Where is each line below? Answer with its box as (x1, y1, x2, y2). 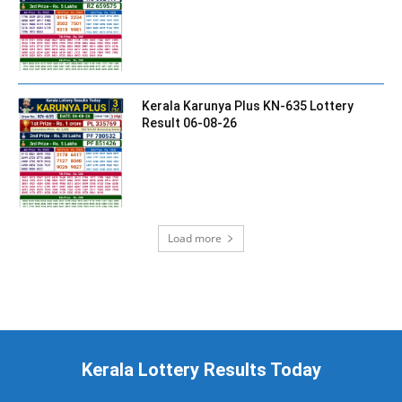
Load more (168, 231, 222, 247)
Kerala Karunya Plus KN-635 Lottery (142, 98, 354, 113)
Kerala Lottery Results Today (81, 359, 321, 381)
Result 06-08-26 (142, 115, 238, 130)
